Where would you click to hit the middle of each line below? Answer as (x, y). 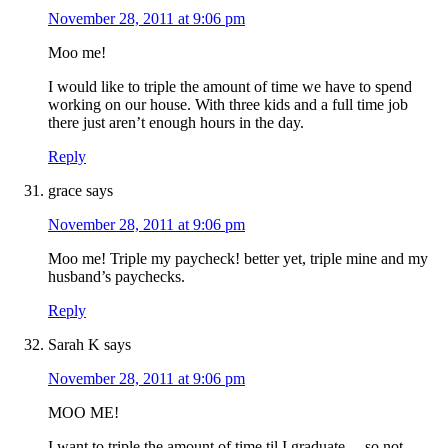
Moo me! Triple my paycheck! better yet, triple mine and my (238, 259)
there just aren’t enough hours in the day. (176, 123)
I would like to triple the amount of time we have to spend (230, 87)
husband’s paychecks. (116, 277)
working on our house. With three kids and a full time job (228, 105)
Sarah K (74, 345)
